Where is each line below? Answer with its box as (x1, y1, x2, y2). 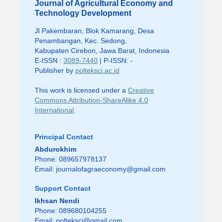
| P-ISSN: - (97, 56, 133, 65)
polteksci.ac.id (75, 66, 119, 75)
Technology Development (34, 8, 131, 17)
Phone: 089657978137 (34, 155, 107, 163)
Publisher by (34, 66, 75, 75)
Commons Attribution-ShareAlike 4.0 (34, 96, 148, 105)
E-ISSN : (34, 56, 63, 65)
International (34, 106, 74, 114)
